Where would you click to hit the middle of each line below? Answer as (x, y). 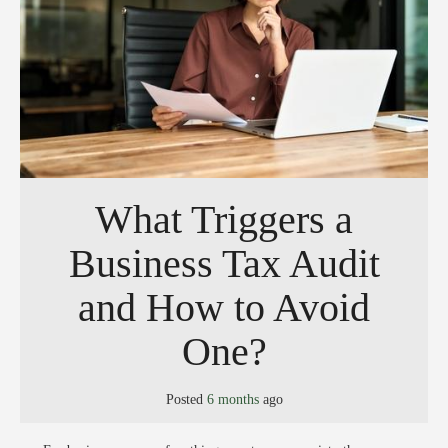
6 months (232, 400)
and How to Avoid (224, 307)
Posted (186, 400)
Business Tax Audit (224, 263)
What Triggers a (224, 219)
